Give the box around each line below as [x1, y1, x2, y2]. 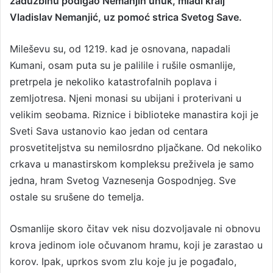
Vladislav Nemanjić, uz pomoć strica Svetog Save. [10, 11, 242, 23]
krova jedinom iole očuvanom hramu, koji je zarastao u [10, 239, 263, 251]
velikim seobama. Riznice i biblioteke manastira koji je [10, 108, 258, 121]
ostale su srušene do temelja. [10, 191, 144, 203]
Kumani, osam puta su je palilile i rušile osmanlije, [10, 59, 235, 71]
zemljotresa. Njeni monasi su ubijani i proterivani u [10, 92, 241, 104]
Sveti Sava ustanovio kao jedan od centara [10, 125, 208, 137]
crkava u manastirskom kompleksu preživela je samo [10, 158, 254, 170]
